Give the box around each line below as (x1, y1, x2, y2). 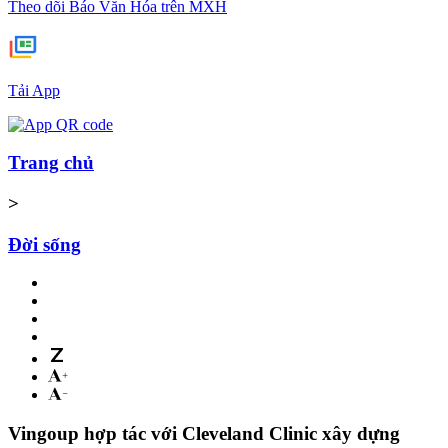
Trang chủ (8, 152, 94, 174)
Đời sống (8, 233, 81, 255)
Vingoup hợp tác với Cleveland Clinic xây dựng (8, 423, 400, 445)
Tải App (8, 81, 60, 99)
